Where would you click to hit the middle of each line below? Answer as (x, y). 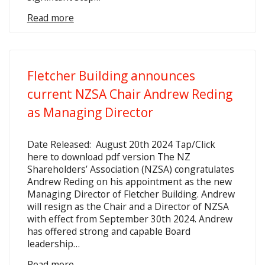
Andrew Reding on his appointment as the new (129, 181)
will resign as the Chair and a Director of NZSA (128, 206)
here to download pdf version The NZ (109, 156)
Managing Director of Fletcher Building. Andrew (131, 194)
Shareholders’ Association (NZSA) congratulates (130, 169)
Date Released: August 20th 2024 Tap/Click (121, 144)
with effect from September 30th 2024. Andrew (130, 219)
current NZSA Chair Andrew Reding (130, 94)
